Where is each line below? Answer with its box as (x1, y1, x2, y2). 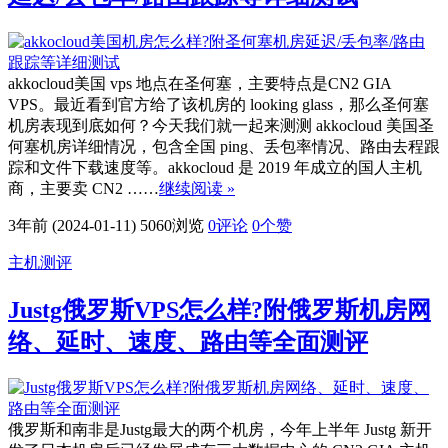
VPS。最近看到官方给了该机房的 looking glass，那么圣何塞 (8, 95, 429, 113)
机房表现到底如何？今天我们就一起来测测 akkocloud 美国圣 (8, 116, 434, 134)
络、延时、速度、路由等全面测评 (8, 328, 368, 355)
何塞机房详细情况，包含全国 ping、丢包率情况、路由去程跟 (8, 137, 440, 155)
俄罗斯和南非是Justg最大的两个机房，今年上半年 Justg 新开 (8, 420, 432, 438)
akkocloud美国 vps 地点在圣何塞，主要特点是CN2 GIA (8, 74, 391, 92)
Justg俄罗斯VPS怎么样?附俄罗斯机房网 (8, 296, 431, 323)
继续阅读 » (159, 179, 235, 197)
